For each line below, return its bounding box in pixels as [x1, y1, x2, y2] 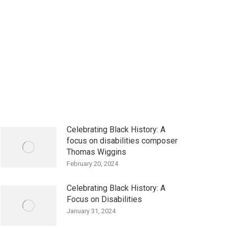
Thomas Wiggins [67, 147, 126, 157]
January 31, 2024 [67, 207, 116, 215]
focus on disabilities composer [67, 136, 178, 146]
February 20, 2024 [67, 160, 118, 167]
